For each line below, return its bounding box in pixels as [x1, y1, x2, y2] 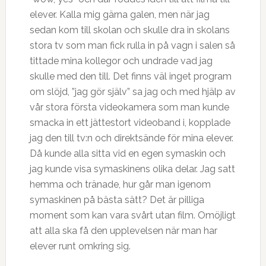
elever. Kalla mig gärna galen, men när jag [29, 9, 210, 20]
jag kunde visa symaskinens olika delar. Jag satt [29, 163, 235, 175]
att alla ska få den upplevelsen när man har [29, 225, 217, 236]
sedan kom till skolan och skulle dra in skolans [29, 24, 230, 36]
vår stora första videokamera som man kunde [29, 102, 229, 113]
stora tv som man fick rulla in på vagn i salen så [29, 40, 235, 51]
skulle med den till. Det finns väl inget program [29, 71, 232, 82]
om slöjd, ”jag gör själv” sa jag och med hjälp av [29, 86, 236, 97]
